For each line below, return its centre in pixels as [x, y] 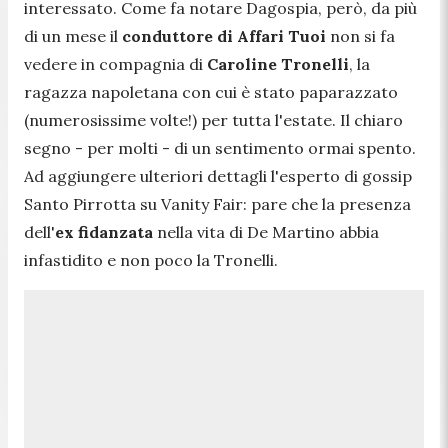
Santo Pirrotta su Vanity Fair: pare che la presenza [217, 203]
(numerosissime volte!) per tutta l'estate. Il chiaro [213, 119]
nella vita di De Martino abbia [268, 231]
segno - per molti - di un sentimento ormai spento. [220, 147]
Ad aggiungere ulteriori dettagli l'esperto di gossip [218, 175]
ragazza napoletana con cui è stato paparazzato [211, 91]
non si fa [362, 35]
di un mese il [73, 35]
